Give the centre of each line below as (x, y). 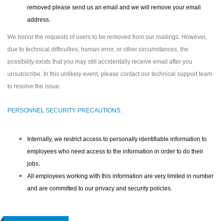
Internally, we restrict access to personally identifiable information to (117, 139)
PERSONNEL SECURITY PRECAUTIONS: (65, 110)
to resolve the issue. (34, 86)
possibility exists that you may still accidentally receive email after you (100, 62)
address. (39, 20)
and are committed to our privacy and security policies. (100, 188)
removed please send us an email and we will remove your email (114, 7)
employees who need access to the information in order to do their (115, 151)
